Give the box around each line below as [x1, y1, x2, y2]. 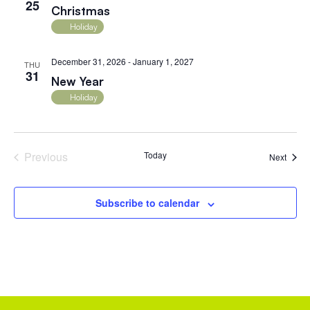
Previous [24, 149, 68, 165]
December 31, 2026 [51, 55, 126, 68]
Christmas [51, 3, 110, 19]
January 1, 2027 [132, 55, 194, 68]
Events [66, 148, 101, 165]
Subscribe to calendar [95, 196, 199, 210]
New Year [51, 74, 104, 89]
